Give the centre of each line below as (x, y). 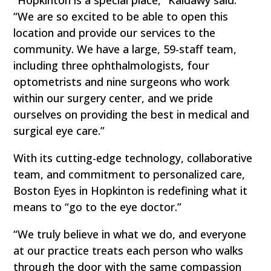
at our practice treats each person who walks (129, 250)
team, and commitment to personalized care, (129, 174)
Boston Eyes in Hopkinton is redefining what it (131, 190)
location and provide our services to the (115, 32)
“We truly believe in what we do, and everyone (130, 234)
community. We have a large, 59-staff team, (125, 49)
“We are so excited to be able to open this (121, 16)
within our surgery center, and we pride (113, 98)
